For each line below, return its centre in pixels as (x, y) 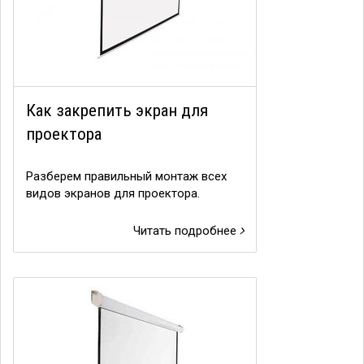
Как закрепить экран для (117, 110)
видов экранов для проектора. (113, 193)
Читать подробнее (186, 231)
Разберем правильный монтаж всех (126, 176)
